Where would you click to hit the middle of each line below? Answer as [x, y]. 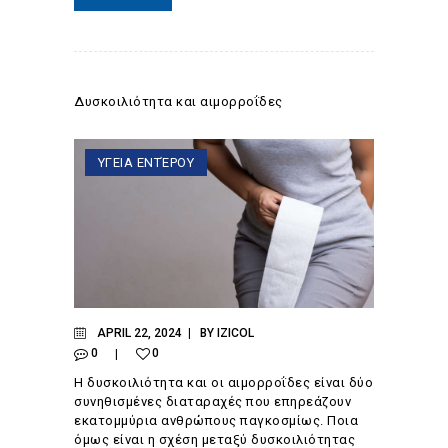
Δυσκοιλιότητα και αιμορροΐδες [178, 102]
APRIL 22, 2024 [139, 333]
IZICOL [235, 333]
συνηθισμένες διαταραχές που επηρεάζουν [212, 401]
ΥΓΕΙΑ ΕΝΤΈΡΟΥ [146, 162]
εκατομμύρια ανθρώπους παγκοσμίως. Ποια [216, 420]
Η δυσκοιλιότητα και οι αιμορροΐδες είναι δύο [223, 382]
